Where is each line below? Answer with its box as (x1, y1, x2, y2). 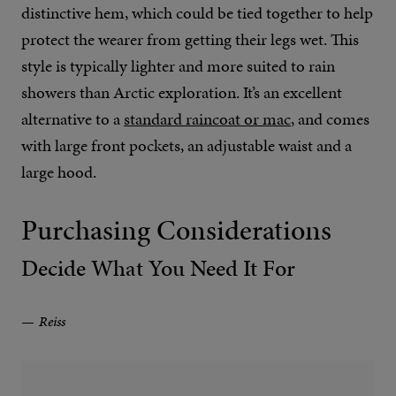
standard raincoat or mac (124, 106, 291, 131)
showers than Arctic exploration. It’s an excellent (21, 80, 342, 104)
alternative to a (21, 106, 124, 131)
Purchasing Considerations (21, 209, 331, 250)
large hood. (21, 159, 96, 184)
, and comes (291, 106, 369, 131)
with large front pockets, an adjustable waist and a (21, 133, 352, 157)
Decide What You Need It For (21, 253, 295, 285)
